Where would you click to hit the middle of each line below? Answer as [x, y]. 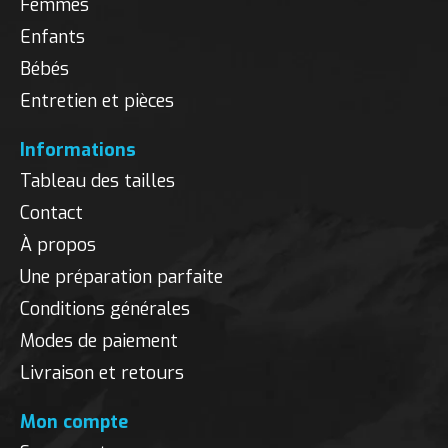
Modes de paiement [99, 340]
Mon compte [74, 421]
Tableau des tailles [97, 180]
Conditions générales [105, 308]
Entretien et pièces [97, 100]
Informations [78, 149]
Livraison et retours [102, 372]
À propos [58, 244]
